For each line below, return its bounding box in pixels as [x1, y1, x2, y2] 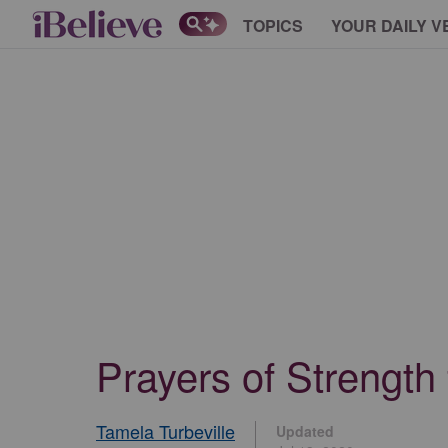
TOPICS [243, 13, 303, 37]
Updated [276, 421, 334, 441]
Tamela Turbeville [96, 418, 235, 444]
